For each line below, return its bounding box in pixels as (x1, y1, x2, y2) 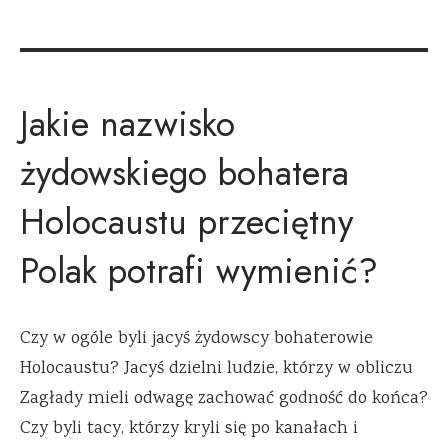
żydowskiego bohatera (20, 146, 349, 198)
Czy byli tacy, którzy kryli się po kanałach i (20, 416, 358, 443)
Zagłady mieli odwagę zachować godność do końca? (20, 386, 428, 413)
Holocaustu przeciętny (20, 195, 353, 247)
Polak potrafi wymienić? (20, 244, 378, 296)
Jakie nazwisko (20, 97, 235, 149)
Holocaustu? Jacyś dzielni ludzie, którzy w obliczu (20, 356, 413, 383)
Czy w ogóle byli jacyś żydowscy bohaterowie (20, 326, 373, 353)
